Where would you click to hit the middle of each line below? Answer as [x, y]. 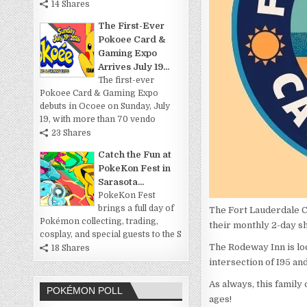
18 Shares [71, 248]
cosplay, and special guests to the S [111, 235]
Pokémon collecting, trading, [99, 222]
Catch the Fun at [135, 155]
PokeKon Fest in [135, 169]
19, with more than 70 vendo [98, 120]
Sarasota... [121, 182]
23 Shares [72, 133]
